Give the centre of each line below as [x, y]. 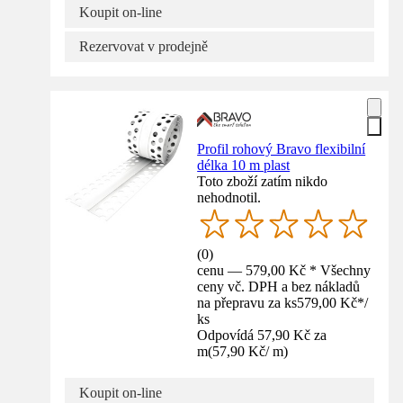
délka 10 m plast [244, 165]
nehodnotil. [229, 197]
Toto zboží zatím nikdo [263, 181]
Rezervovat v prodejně [143, 46]
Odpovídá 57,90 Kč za [262, 335]
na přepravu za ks [247, 302]
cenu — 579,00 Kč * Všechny [284, 270]
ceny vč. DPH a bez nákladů [279, 286]
